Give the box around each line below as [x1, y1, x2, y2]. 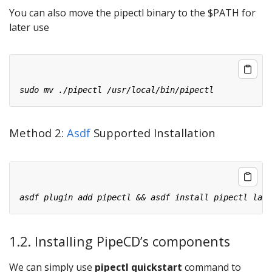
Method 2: [9, 125, 67, 141]
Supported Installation [90, 125, 216, 141]
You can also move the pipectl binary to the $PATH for [9, 6, 256, 20]
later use [9, 21, 49, 35]
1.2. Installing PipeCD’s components [9, 232, 230, 250]
